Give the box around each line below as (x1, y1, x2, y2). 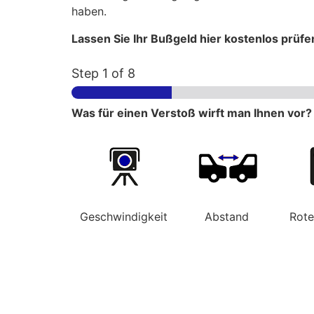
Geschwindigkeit (80, 209, 168, 224)
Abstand (204, 209, 249, 224)
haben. (71, 4, 107, 19)
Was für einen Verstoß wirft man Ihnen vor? (71, 105, 312, 120)
